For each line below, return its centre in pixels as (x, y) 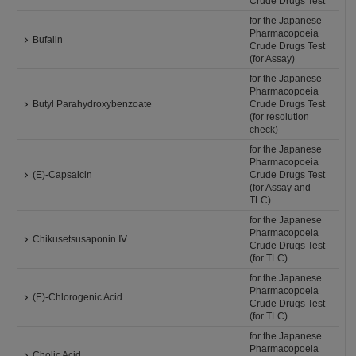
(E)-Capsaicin (63, 175)
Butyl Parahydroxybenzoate (93, 104)
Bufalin (48, 40)
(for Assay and (281, 188)
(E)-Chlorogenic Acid (78, 297)
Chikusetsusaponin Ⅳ (80, 239)
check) (264, 130)
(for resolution (280, 117)
